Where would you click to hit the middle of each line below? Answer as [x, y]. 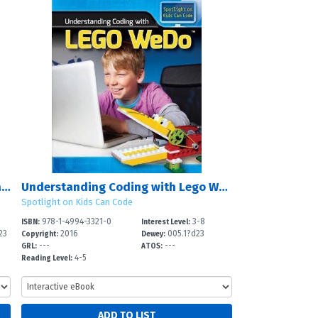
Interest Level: [166, 223]
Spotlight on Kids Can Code [77, 202]
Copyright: [39, 235]
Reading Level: [46, 258]
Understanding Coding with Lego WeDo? [223, 187]
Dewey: [154, 235]
